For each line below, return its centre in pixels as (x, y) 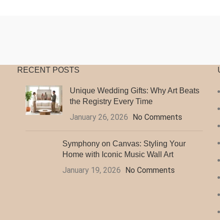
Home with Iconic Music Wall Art (118, 154)
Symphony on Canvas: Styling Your (124, 144)
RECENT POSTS (49, 70)
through (79, 17)
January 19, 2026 (92, 170)
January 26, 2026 (99, 117)
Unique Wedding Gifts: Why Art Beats (135, 91)
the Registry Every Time (111, 101)
